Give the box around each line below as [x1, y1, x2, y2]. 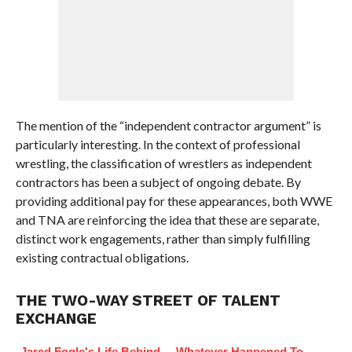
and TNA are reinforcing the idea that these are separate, [15, 212, 319, 227]
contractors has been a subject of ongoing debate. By [15, 174, 301, 189]
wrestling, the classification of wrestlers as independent [15, 156, 312, 170]
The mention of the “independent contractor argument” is [15, 118, 321, 133]
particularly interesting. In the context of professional [15, 137, 300, 152]
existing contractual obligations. [15, 250, 189, 265]
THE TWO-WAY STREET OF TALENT [15, 291, 280, 310]
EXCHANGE [15, 310, 97, 328]
